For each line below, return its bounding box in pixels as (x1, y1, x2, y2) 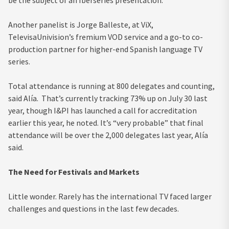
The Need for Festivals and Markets (8, 166, 140, 177)
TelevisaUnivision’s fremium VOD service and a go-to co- (8, 31, 203, 42)
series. (8, 56, 35, 66)
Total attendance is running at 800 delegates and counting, (8, 80, 215, 91)
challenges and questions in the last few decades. (8, 203, 180, 214)
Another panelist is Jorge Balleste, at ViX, (8, 19, 153, 30)
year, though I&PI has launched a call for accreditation (8, 105, 197, 116)
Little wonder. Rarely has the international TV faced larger (8, 191, 212, 201)
